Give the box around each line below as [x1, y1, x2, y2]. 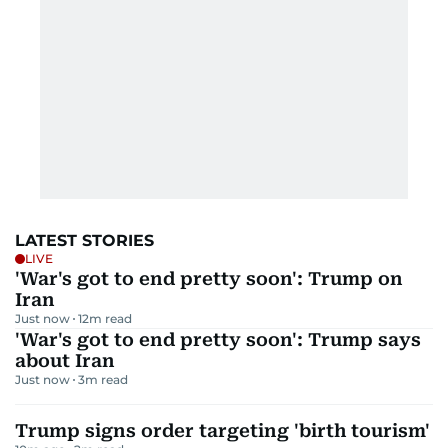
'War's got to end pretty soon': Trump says [15, 329, 421, 351]
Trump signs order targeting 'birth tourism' [15, 420, 430, 442]
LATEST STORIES [15, 231, 154, 251]
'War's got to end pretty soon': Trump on [15, 268, 403, 290]
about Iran [15, 350, 115, 372]
